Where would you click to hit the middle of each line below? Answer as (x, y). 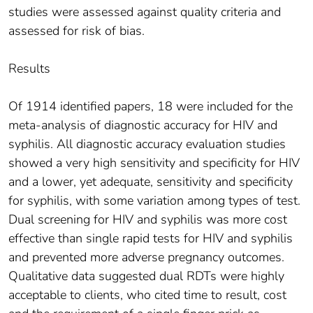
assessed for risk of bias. (77, 31)
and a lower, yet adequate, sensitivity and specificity (151, 182)
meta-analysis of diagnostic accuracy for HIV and (143, 125)
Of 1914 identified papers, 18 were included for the (151, 107)
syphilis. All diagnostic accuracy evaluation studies (147, 144)
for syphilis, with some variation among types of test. (154, 201)
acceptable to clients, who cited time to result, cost (147, 295)
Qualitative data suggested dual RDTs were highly (146, 276)
